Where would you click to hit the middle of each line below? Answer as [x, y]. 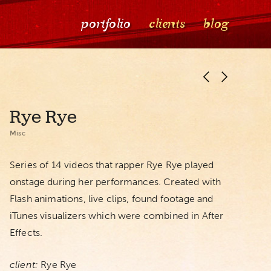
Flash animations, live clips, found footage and [111, 199]
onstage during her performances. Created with [115, 182]
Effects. [26, 233]
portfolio [105, 24]
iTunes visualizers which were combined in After [116, 216]
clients [166, 24]
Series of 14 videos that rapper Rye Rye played [112, 165]
